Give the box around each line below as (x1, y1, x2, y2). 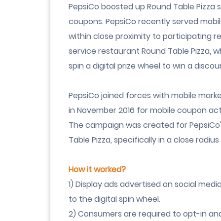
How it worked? (69, 164, 126, 175)
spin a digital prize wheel (69, 60, 160, 72)
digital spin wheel (94, 193, 159, 205)
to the (69, 193, 94, 205)
